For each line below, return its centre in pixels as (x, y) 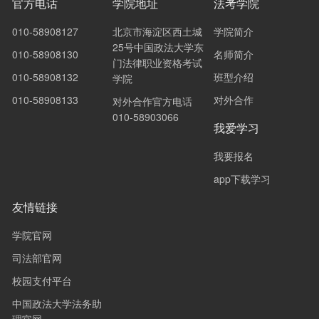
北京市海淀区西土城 (158, 31)
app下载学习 (242, 179)
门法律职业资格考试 (158, 63)
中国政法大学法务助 (57, 303)
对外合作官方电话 (153, 101)
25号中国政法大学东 (158, 47)
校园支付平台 (42, 281)
